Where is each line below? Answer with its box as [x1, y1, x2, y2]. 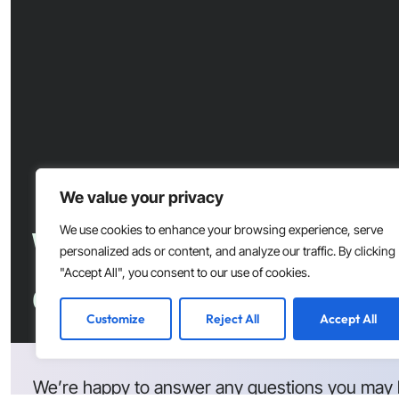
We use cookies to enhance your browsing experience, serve [60, 222, 383, 237]
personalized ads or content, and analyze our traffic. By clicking [60, 243, 395, 258]
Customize [86, 311, 145, 327]
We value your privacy [60, 188, 224, 207]
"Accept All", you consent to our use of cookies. [60, 265, 310, 280]
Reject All [206, 311, 259, 327]
